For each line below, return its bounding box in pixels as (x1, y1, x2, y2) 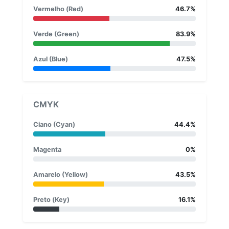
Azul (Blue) (33, 55, 68, 63)
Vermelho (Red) (33, 5, 83, 13)
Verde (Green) (33, 30, 79, 38)
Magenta (33, 145, 61, 153)
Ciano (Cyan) (33, 120, 75, 128)
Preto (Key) (33, 195, 70, 203)
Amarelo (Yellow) (33, 170, 88, 178)
